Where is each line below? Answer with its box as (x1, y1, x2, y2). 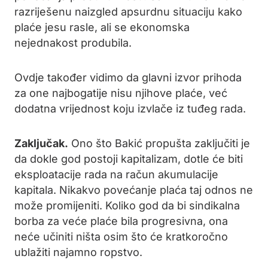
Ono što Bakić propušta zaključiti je (68, 137, 250, 150)
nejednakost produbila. (14, 36, 135, 49)
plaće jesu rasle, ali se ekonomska (14, 21, 190, 33)
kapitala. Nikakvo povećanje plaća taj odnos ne (14, 184, 253, 196)
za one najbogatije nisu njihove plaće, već (14, 87, 227, 99)
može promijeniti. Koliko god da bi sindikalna (14, 199, 240, 212)
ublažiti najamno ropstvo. (14, 246, 142, 258)
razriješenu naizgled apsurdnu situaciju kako (14, 5, 242, 18)
